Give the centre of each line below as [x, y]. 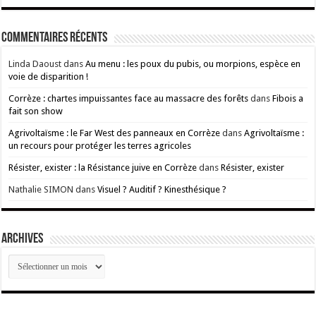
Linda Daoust [35, 64]
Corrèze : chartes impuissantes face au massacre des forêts [129, 99]
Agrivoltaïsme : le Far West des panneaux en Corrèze [115, 133]
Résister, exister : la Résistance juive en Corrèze [103, 168]
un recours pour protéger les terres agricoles [100, 146]
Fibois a [288, 99]
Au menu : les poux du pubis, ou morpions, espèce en [193, 64]
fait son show [36, 111]
